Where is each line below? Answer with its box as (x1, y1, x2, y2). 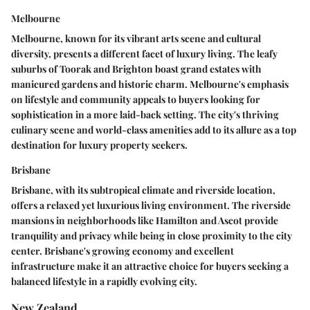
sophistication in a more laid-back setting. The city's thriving (11, 108, 279, 122)
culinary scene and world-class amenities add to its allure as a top (11, 123, 296, 137)
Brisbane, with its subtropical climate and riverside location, (11, 183, 275, 197)
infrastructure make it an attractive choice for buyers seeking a (11, 259, 289, 273)
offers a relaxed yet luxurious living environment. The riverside (11, 199, 291, 212)
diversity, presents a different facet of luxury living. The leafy (11, 47, 277, 61)
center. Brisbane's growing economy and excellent (11, 244, 234, 258)
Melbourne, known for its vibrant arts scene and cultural (11, 32, 261, 46)
